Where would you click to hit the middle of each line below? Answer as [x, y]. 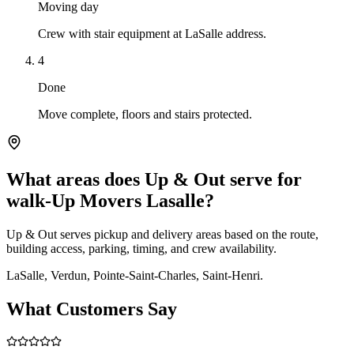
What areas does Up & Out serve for [154, 179]
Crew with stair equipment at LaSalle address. [152, 33]
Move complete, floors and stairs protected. [145, 114]
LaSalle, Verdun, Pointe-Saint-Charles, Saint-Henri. [135, 275]
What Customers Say [92, 309]
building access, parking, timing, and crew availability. [141, 248]
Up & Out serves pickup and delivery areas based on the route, [162, 234]
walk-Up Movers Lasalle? [110, 200]
